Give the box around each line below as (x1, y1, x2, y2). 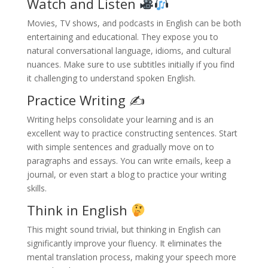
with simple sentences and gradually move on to (26, 141, 214, 153)
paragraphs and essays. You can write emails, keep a (26, 154, 231, 166)
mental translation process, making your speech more (26, 251, 236, 263)
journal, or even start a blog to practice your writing (26, 168, 226, 180)
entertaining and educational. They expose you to (26, 31, 218, 42)
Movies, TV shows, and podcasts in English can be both (26, 17, 241, 29)
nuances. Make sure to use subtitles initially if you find (26, 58, 234, 70)
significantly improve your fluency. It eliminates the (26, 237, 222, 249)
